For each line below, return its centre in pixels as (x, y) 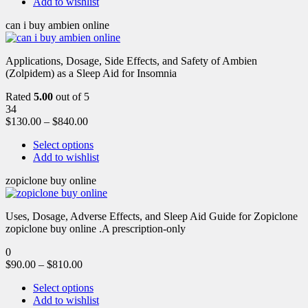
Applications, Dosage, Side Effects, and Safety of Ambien (131, 60)
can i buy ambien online (57, 25)
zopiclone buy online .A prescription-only (96, 228)
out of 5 (71, 96)
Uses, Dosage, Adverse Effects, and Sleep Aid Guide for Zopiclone (152, 216)
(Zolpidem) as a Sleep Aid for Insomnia (91, 73)
